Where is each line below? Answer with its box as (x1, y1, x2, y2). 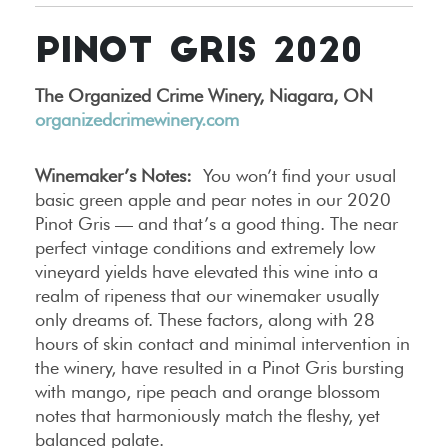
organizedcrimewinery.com (35, 109, 239, 131)
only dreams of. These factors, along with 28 (35, 309, 375, 331)
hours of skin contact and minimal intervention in (35, 333, 410, 355)
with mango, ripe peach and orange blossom (35, 381, 380, 403)
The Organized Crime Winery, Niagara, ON (35, 85, 373, 107)
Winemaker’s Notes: (35, 165, 192, 187)
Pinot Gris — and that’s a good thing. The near (35, 213, 398, 235)
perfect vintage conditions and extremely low (35, 237, 375, 259)
